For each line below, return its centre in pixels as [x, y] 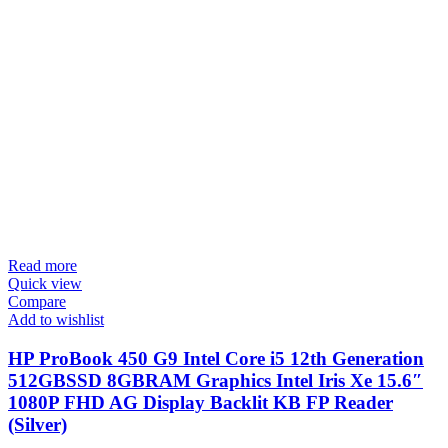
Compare [37, 301]
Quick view [45, 283]
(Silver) [37, 424]
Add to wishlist [56, 319]
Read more [42, 265]
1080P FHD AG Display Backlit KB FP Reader [200, 402]
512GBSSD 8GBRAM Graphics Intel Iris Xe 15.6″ [215, 380]
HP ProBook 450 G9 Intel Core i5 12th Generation [216, 358]
